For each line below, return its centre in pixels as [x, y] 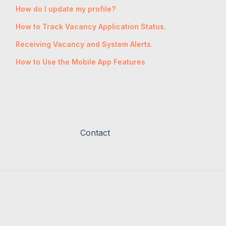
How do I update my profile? [65, 9]
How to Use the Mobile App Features [80, 62]
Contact [95, 133]
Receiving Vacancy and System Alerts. [84, 44]
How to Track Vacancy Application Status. [91, 26]
